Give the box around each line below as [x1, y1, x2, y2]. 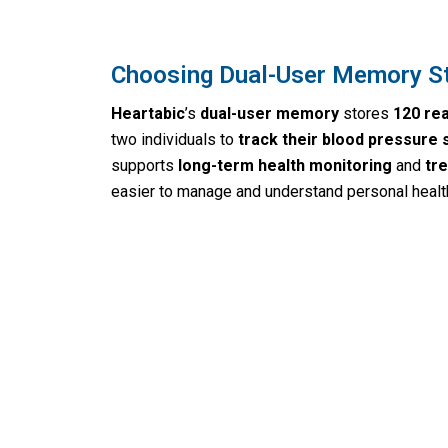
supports [110, 156, 178, 176]
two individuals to [110, 130, 238, 150]
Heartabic [110, 104, 185, 124]
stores [338, 104, 393, 124]
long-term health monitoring [177, 156, 392, 176]
